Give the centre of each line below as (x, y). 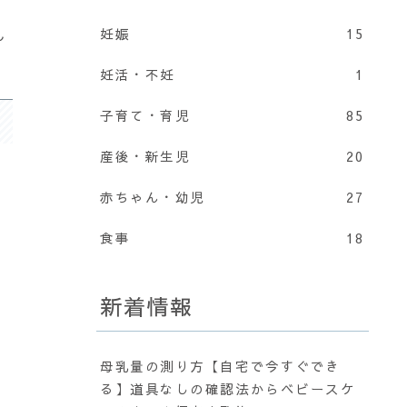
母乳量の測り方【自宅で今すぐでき (220, 367)
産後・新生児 (145, 156)
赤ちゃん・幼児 (153, 197)
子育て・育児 (145, 115)
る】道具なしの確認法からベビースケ (228, 389)
